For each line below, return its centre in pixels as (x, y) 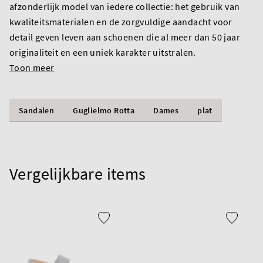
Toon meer (32, 67)
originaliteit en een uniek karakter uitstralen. (103, 52)
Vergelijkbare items (78, 173)
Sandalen (37, 110)
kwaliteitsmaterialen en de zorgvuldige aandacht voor (121, 21)
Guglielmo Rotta (104, 110)
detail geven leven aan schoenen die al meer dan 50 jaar (125, 37)
